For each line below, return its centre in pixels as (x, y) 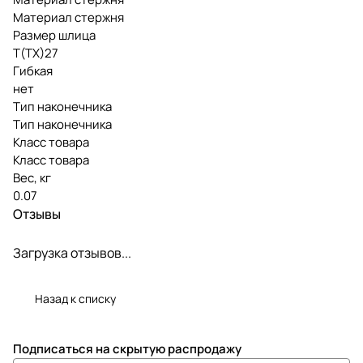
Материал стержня (68, 17)
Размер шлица (54, 35)
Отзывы (37, 214)
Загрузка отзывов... (72, 252)
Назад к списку (75, 298)
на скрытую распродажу (169, 349)
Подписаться (54, 349)
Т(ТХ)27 (36, 53)
